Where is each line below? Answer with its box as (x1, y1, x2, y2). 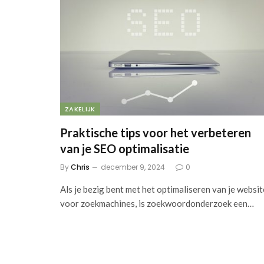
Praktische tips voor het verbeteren (60, 126, 251, 140)
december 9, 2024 (101, 162, 165, 173)
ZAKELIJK (65, 104, 95, 114)
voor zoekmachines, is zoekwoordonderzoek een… (60, 198, 254, 209)
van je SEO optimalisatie (60, 141, 189, 156)
